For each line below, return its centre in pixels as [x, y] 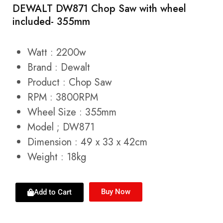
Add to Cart [53, 192]
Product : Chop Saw [70, 82]
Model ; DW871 [61, 127]
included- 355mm [51, 22]
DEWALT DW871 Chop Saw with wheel [99, 9]
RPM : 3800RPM [63, 97]
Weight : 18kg [57, 157]
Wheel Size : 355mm [72, 112]
